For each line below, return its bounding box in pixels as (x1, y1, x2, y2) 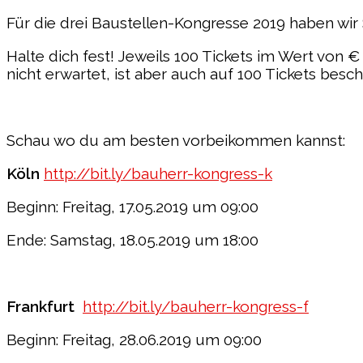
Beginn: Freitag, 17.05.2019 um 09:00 (6, 197, 258, 216)
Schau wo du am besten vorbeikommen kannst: (6, 130, 345, 149)
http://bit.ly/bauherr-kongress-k (44, 164, 272, 182)
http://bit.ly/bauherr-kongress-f (83, 297, 309, 315)
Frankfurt (6, 297, 83, 315)
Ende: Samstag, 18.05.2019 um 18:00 (6, 230, 258, 249)
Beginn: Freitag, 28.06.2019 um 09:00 (6, 330, 262, 348)
